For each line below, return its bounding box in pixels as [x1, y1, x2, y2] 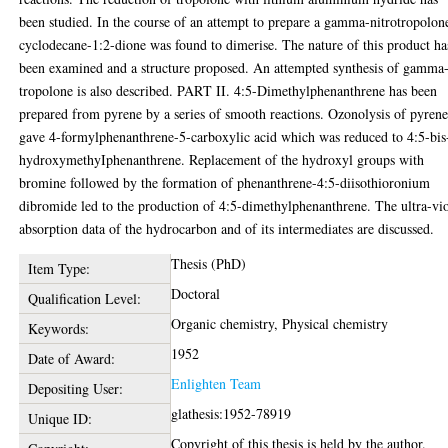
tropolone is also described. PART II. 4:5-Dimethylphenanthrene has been [19, 81, 438, 100]
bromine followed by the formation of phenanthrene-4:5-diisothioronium [19, 173, 431, 192]
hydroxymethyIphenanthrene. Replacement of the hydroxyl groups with [19, 150, 425, 169]
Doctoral [171, 284, 221, 303]
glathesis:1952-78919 [171, 404, 292, 423]
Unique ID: [27, 409, 92, 428]
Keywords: [27, 319, 89, 338]
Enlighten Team [171, 374, 262, 393]
